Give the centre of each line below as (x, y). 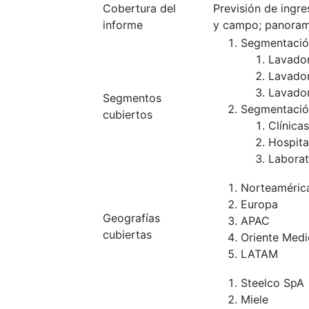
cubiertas (127, 235)
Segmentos (132, 98)
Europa (259, 204)
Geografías (131, 218)
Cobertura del (139, 8)
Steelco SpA (272, 283)
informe (123, 25)
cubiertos (128, 114)
